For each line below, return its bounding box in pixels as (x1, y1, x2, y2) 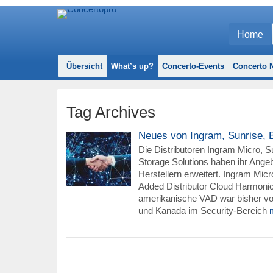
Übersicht (66, 62, 102, 71)
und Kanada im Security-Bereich (138, 205, 269, 216)
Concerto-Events (161, 62, 224, 71)
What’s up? (110, 62, 154, 71)
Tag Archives (66, 103, 155, 121)
